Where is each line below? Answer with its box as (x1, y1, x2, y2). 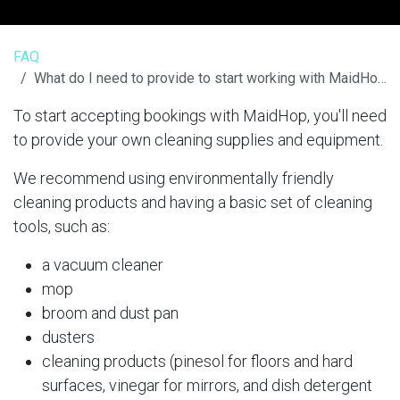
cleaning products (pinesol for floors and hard (42, 351, 353, 371)
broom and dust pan (42, 303, 179, 322)
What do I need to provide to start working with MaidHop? (34, 69, 378, 87)
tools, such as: (13, 216, 110, 236)
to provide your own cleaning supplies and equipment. (13, 129, 387, 149)
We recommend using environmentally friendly (13, 168, 334, 187)
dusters (42, 327, 95, 346)
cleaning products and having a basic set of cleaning (13, 192, 372, 212)
